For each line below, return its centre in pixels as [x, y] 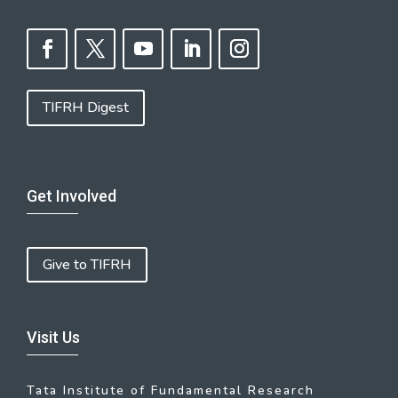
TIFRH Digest [86, 108]
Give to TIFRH [87, 264]
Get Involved [72, 195]
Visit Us [53, 338]
